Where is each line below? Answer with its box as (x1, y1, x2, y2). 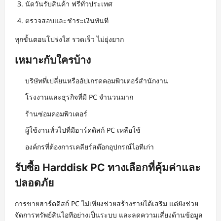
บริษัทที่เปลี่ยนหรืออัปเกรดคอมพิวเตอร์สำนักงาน (25, 75, 168, 85)
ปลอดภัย (15, 176, 54, 189)
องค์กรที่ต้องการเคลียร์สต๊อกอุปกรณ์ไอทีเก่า (25, 142, 154, 151)
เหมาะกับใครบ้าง (15, 53, 91, 66)
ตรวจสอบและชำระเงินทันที (25, 15, 109, 25)
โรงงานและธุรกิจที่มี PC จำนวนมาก (25, 92, 133, 102)
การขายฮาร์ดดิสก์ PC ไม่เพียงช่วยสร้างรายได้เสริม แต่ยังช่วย (15, 198, 198, 208)
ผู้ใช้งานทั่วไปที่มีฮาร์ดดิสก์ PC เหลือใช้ (25, 125, 141, 135)
